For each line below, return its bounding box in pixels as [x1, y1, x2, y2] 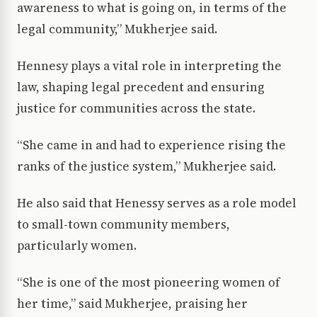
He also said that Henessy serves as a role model [17, 195, 296, 212]
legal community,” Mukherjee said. [17, 21, 220, 38]
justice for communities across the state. [17, 100, 261, 117]
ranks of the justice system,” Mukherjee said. [17, 158, 279, 175]
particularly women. [17, 237, 142, 255]
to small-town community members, [17, 216, 230, 234]
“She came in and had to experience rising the [17, 137, 286, 154]
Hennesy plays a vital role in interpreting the [17, 57, 282, 75]
